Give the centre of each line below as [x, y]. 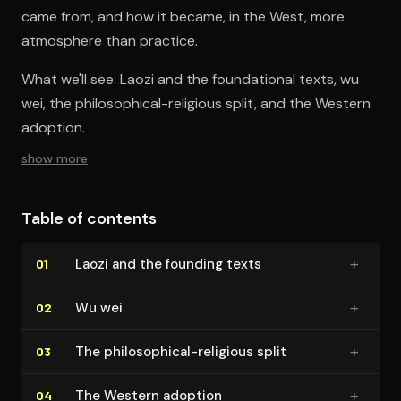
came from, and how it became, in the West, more [183, 16]
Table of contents [89, 218]
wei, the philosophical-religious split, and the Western [196, 103]
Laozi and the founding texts [168, 264]
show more [55, 158]
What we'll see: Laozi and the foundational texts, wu [190, 79]
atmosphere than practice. [110, 40]
